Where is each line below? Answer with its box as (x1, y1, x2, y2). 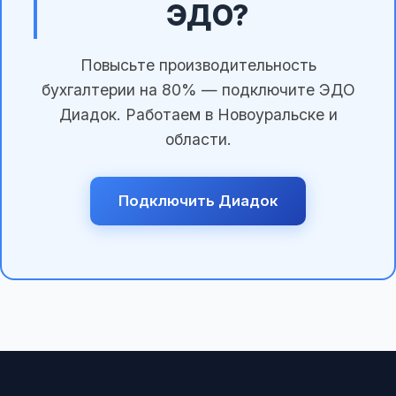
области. (164, 129, 232, 148)
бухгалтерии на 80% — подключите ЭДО (41, 80, 355, 99)
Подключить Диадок (118, 191, 278, 209)
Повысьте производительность (80, 55, 316, 74)
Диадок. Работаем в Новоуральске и (58, 104, 338, 124)
